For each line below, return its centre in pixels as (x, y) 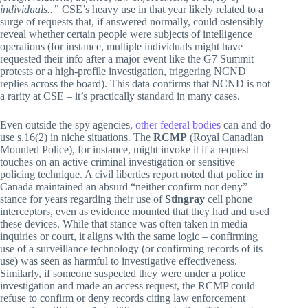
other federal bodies (178, 125)
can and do (246, 125)
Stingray (185, 199)
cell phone (229, 199)
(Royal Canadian (225, 137)
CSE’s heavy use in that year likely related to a (161, 10)
